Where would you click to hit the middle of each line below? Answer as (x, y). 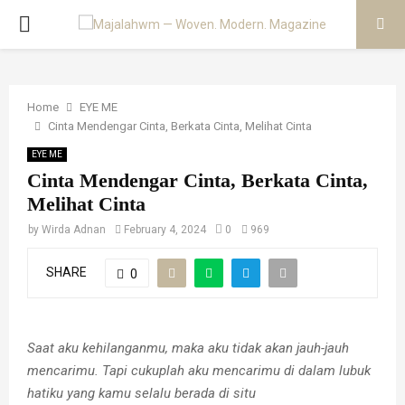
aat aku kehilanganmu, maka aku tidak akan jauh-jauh (192, 348)
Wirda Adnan (74, 230)
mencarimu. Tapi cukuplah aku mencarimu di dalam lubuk (199, 370)
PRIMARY (63, 24)
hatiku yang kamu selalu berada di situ (141, 393)
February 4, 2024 (165, 230)
